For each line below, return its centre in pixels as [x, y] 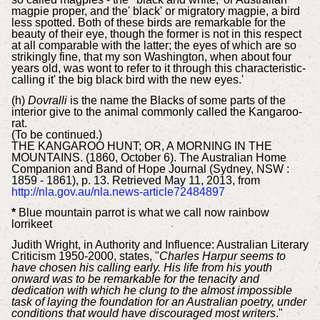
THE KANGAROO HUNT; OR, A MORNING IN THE [141, 146]
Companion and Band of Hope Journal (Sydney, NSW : [150, 169]
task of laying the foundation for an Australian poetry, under [159, 301]
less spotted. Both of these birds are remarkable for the [148, 23]
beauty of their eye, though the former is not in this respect [156, 34]
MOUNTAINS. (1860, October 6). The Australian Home [149, 158]
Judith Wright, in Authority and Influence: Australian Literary [160, 244]
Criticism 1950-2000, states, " [85, 256]
